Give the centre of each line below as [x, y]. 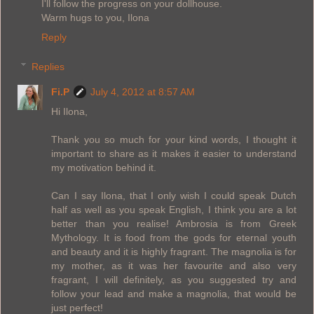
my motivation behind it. [104, 167]
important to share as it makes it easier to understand [174, 153]
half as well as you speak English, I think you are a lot [174, 209]
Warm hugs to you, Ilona [95, 18]
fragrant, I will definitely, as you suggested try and [174, 279]
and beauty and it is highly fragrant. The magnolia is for [174, 251]
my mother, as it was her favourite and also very [174, 265]
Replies [48, 66]
